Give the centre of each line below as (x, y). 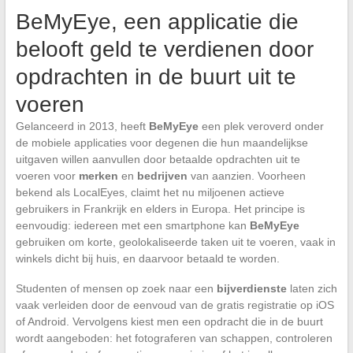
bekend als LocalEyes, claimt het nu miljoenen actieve (150, 192)
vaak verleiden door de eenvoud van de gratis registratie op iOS (175, 305)
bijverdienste (251, 288)
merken (98, 175)
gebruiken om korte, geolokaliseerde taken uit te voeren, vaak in (175, 242)
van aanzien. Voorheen (246, 175)
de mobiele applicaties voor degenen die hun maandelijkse (162, 142)
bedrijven (162, 175)
